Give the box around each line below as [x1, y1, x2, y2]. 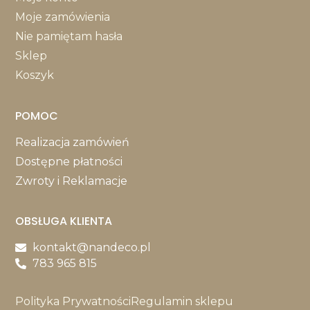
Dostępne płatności [15, 154, 123, 168]
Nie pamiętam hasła [15, 30, 123, 44]
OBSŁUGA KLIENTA [15, 213, 113, 230]
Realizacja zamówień [15, 135, 130, 149]
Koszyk [15, 69, 55, 82]
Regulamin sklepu [131, 294, 234, 308]
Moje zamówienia [15, 10, 111, 24]
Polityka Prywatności [15, 294, 131, 308]
